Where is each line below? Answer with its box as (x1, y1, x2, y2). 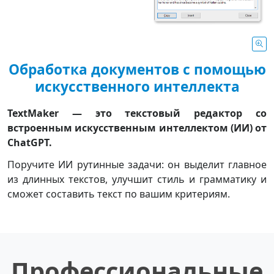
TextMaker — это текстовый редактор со (7, 106, 267, 120)
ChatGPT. (7, 136, 52, 150)
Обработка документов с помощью (8, 60, 266, 80)
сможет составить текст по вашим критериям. (7, 187, 230, 201)
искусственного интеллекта (34, 77, 240, 97)
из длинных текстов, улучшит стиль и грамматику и (7, 172, 267, 186)
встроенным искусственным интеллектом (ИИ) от (7, 121, 267, 135)
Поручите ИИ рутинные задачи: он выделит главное (7, 157, 267, 171)
